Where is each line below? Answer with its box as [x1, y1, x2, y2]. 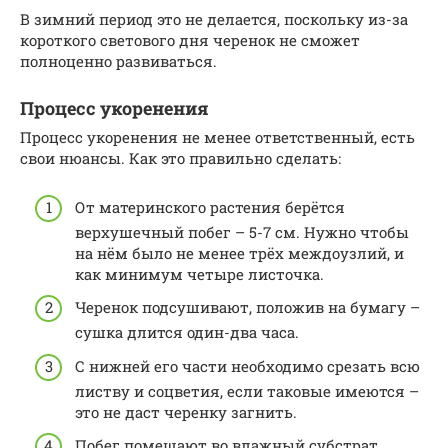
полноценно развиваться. [20, 51, 217, 72]
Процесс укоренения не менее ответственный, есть [20, 127, 415, 148]
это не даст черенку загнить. [75, 401, 297, 422]
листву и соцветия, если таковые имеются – [75, 380, 419, 401]
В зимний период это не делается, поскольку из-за [20, 9, 408, 30]
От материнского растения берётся [75, 196, 345, 217]
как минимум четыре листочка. [75, 263, 324, 284]
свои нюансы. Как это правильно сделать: [20, 148, 341, 169]
